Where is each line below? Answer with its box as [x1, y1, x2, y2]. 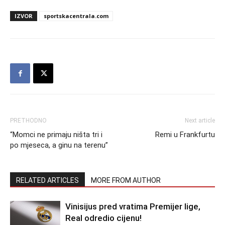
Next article [185, 117, 215, 124]
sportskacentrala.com [44, 12, 108, 20]
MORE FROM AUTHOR [91, 176, 161, 184]
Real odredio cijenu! [65, 213, 142, 223]
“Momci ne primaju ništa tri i [10, 130, 102, 139]
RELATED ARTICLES [16, 176, 79, 184]
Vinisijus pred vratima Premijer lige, [65, 201, 200, 211]
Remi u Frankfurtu [155, 130, 215, 139]
